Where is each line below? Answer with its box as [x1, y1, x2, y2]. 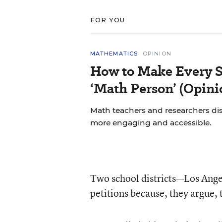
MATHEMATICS [90, 50, 138, 57]
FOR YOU [90, 16, 125, 24]
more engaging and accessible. [90, 118, 212, 127]
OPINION [143, 50, 171, 57]
